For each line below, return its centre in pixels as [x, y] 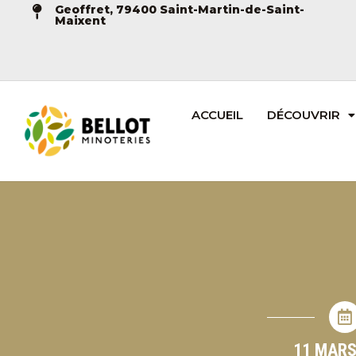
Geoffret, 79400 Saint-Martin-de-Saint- [179, 10]
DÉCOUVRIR [303, 115]
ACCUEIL [217, 115]
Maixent [80, 21]
